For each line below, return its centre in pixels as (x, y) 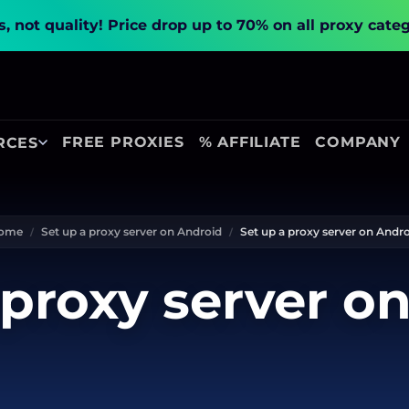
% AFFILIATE (250, 142)
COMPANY (358, 142)
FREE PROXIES (123, 142)
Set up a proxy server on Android (131, 232)
